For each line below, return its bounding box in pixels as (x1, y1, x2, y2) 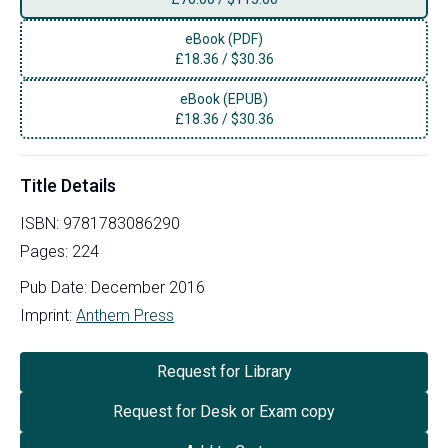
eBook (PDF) (185, 30, 263, 47)
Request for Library (156, 361, 292, 381)
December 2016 (91, 277, 205, 297)
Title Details (20, 174, 116, 196)
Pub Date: (20, 277, 87, 297)
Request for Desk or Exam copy (113, 401, 335, 421)
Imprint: (20, 305, 72, 325)
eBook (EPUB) (180, 90, 268, 107)
